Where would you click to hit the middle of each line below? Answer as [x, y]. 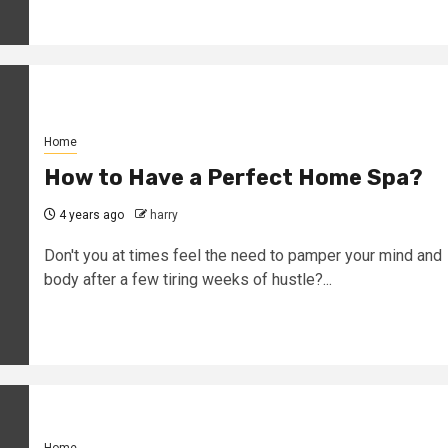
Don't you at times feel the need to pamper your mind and [242, 255]
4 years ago [89, 214]
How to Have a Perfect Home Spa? [233, 177]
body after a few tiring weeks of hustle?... [187, 279]
